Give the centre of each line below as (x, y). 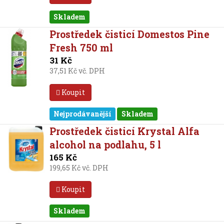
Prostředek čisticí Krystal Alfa (124, 131)
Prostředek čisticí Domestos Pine (129, 34)
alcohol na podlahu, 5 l (105, 144)
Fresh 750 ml (81, 47)
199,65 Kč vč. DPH (79, 168)
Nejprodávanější (82, 114)
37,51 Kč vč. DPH (77, 71)
